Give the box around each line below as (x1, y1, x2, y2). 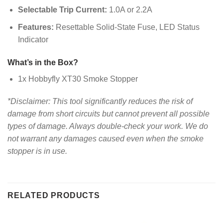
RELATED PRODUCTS (7, 191, 100, 200)
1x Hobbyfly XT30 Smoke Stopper (17, 74, 138, 83)
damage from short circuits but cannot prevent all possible (7, 110, 210, 118)
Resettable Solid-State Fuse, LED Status (53, 22, 200, 31)
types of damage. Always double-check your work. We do (7, 122, 208, 131)
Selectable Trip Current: (17, 5, 107, 14)
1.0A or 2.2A (107, 5, 152, 14)
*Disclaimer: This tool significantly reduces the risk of (7, 97, 193, 106)
